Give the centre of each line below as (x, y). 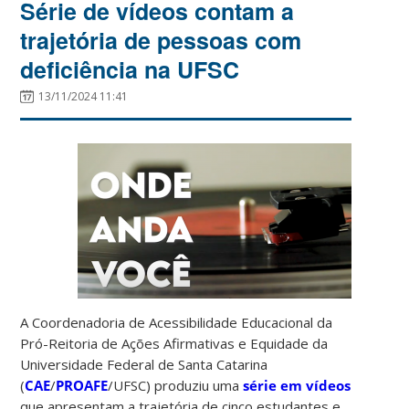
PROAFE (82, 385)
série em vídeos (297, 385)
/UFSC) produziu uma (176, 385)
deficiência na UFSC (130, 69)
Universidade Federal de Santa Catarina (144, 364)
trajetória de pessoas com (161, 40)
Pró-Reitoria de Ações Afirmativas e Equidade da (174, 343)
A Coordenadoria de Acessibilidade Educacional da (177, 322)
